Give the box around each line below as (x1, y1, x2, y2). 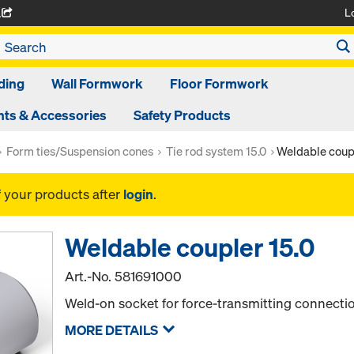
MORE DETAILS (65, 321, 159, 339)
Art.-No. (65, 267, 115, 285)
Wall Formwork (51, 74, 143, 92)
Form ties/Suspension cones (6, 143, 153, 159)
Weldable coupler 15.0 (65, 231, 315, 264)
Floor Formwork (170, 74, 269, 92)
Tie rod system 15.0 (166, 143, 266, 159)
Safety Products (134, 106, 231, 124)
